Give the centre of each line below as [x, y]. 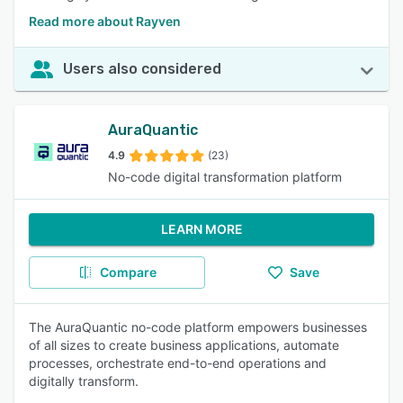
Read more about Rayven [105, 21]
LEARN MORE [201, 229]
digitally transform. [84, 381]
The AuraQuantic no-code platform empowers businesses [198, 327]
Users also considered [142, 69]
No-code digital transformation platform [225, 177]
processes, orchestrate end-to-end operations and [178, 363]
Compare [128, 272]
